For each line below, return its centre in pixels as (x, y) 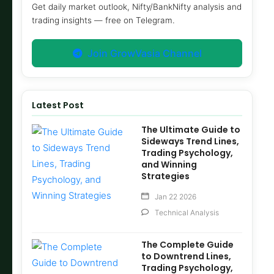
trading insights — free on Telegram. (103, 20)
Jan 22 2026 (176, 197)
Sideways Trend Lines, (191, 142)
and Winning (169, 165)
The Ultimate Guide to (191, 130)
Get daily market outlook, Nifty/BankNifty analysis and (137, 7)
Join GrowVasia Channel (142, 54)
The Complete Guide (188, 245)
